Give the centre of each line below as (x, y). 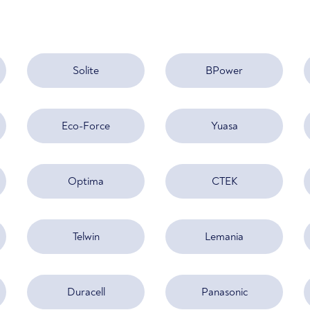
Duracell (86, 292)
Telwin (86, 236)
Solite (86, 70)
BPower (224, 70)
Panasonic (224, 292)
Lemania (224, 236)
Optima (86, 181)
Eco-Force (86, 126)
